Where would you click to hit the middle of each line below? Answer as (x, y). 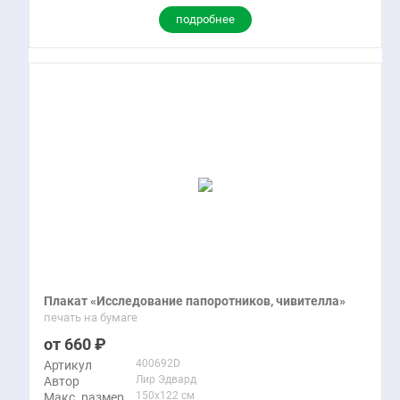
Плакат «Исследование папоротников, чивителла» (195, 301)
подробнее (205, 19)
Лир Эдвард (166, 379)
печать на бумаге (91, 317)
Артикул (68, 365)
